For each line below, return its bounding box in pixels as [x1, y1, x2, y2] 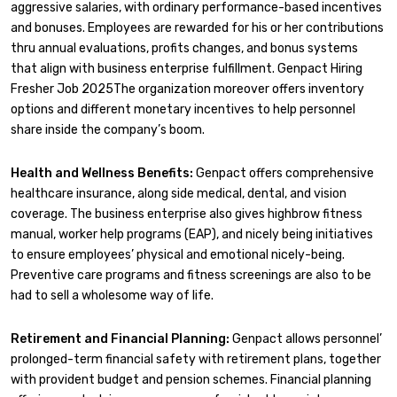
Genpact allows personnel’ [230, 331, 382, 347]
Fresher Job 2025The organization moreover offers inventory [11, 81, 364, 97]
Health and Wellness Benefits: [11, 165, 193, 181]
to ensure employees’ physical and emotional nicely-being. [11, 246, 345, 262]
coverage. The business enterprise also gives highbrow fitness [11, 206, 362, 222]
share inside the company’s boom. [11, 121, 205, 137]
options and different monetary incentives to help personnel [11, 101, 355, 117]
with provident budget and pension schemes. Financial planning [11, 372, 371, 388]
